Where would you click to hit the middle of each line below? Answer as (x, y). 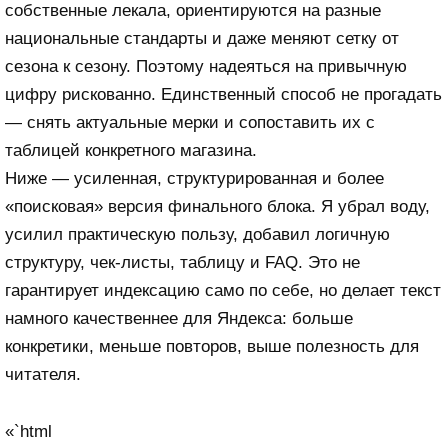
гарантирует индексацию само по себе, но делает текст (223, 290)
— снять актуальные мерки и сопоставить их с (190, 122)
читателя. (43, 374)
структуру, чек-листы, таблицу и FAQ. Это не (182, 262)
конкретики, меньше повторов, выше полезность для (212, 346)
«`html (28, 431)
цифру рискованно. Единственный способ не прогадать (223, 94)
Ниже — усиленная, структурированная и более (194, 178)
